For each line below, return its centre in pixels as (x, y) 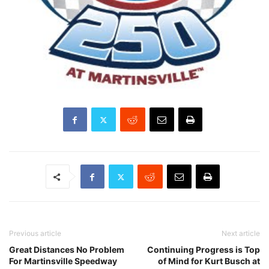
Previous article (35, 234)
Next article (241, 234)
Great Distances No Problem (67, 250)
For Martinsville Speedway (63, 261)
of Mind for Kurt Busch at (209, 261)
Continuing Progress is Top (204, 250)
